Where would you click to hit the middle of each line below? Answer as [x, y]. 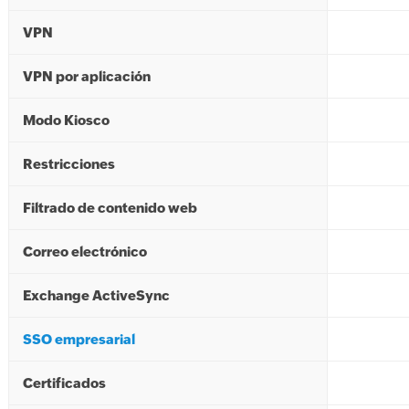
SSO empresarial [79, 339]
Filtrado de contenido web [110, 208]
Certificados [64, 383]
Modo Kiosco [66, 120]
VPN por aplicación [86, 76]
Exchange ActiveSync [96, 295]
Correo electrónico [84, 252]
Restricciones [68, 164]
